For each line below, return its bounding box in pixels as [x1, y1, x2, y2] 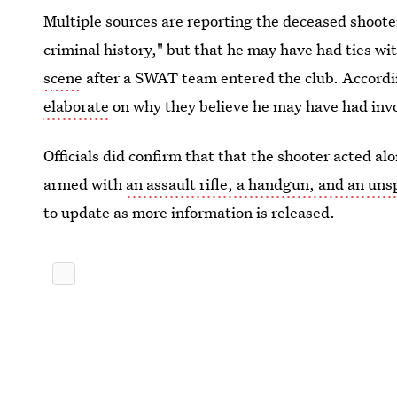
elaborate [43, 96, 110, 116]
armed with [43, 174, 127, 194]
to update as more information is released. [43, 202, 336, 222]
